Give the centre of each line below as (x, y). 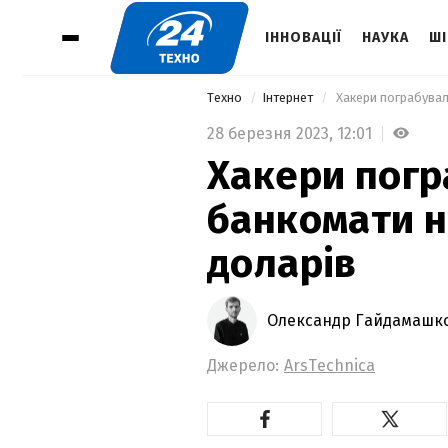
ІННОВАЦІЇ (303, 37)
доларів (282, 263)
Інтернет (289, 97)
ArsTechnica (329, 365)
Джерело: (243, 365)
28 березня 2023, (272, 133)
